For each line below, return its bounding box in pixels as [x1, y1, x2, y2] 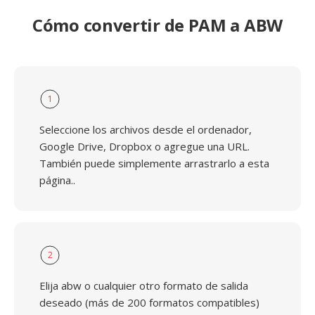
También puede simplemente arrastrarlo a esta [39, 156, 269, 170]
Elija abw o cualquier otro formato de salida [39, 278, 248, 292]
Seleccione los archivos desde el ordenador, [39, 122, 252, 136]
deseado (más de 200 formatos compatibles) [39, 295, 259, 309]
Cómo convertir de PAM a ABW [32, 13, 283, 37]
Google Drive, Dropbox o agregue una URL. [39, 139, 250, 153]
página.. [39, 173, 75, 187]
